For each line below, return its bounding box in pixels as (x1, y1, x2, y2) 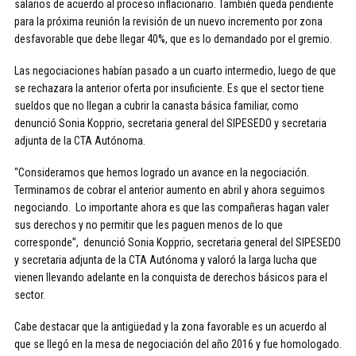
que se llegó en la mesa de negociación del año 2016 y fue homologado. (14, 338, 342, 350)
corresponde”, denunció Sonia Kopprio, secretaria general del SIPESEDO (14, 236, 341, 249)
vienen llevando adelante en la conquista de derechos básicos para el (14, 271, 327, 284)
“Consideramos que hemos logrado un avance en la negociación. (14, 166, 309, 179)
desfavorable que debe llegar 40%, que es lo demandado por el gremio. (14, 33, 337, 45)
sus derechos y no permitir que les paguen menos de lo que (14, 219, 283, 231)
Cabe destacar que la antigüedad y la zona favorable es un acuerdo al (14, 320, 327, 333)
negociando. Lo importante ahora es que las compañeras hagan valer (14, 201, 329, 214)
